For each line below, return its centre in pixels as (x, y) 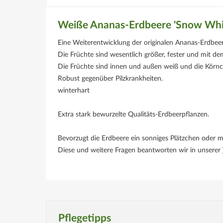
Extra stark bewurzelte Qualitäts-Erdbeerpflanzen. (133, 114)
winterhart (74, 91)
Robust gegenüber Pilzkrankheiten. (110, 79)
